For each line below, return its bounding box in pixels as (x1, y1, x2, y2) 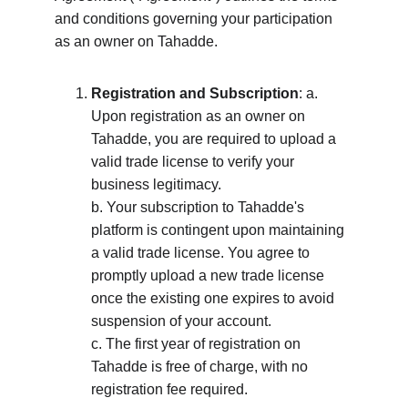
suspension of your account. (91, 313, 275, 329)
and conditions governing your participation (55, 11, 336, 26)
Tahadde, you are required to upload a (91, 131, 340, 147)
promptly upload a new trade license (91, 268, 328, 283)
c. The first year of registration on (91, 336, 304, 352)
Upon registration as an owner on (91, 108, 309, 124)
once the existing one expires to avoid (91, 291, 338, 306)
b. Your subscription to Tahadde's (91, 199, 308, 215)
